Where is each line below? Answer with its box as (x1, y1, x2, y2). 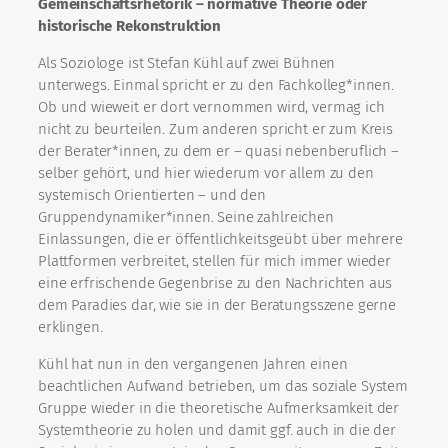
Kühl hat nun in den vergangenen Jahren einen (38, 355, 348, 374)
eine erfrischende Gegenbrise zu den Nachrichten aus (38, 274, 393, 293)
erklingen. (38, 318, 103, 337)
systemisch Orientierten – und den (38, 186, 267, 205)
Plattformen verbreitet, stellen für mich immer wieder (38, 252, 392, 271)
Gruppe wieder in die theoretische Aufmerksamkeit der (38, 399, 400, 418)
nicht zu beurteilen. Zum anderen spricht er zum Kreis (38, 120, 394, 139)
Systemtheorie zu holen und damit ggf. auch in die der (38, 421, 397, 440)
